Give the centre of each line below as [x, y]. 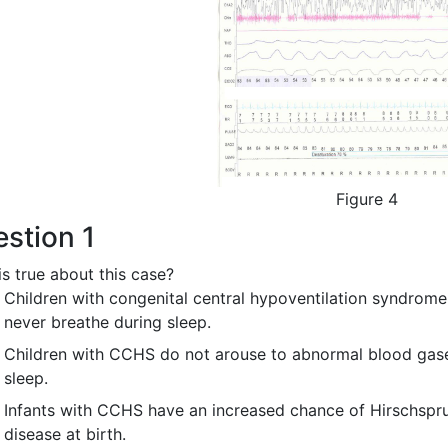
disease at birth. [65, 434]
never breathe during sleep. [107, 322]
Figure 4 [366, 199]
